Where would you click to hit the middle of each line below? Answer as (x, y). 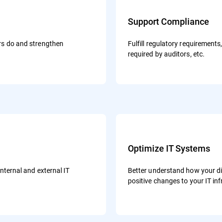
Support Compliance (168, 21)
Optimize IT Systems (169, 148)
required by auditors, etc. (166, 54)
